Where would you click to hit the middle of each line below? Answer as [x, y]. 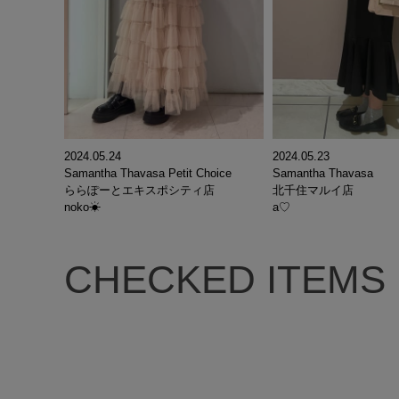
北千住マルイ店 [313, 191]
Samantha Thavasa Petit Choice [148, 174]
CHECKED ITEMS [225, 280]
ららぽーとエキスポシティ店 [139, 191]
